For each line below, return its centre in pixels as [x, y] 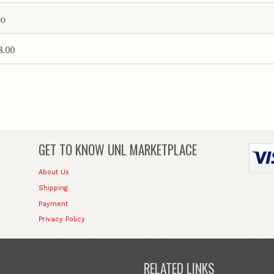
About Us [54, 172]
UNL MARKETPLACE [151, 150]
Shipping [54, 188]
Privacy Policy [62, 220]
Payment [54, 204]
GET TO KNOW [72, 150]
